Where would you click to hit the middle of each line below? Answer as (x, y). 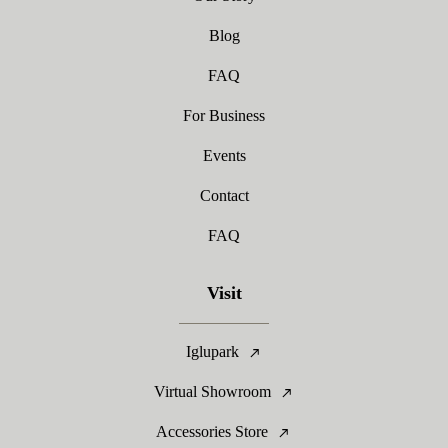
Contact (224, 195)
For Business (224, 115)
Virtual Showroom (212, 391)
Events (224, 155)
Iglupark (212, 351)
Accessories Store (212, 431)
